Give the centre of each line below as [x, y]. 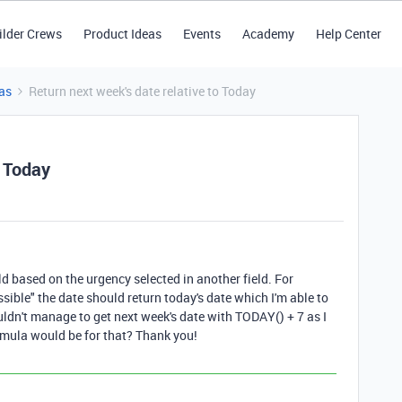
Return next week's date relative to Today [142, 91]
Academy [268, 34]
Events [201, 34]
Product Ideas [122, 34]
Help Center [348, 34]
